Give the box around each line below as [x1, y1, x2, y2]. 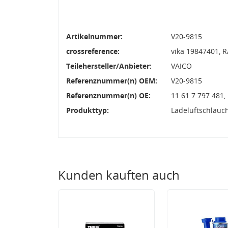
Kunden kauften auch [58, 166, 180, 183]
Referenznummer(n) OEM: [66, 75, 157, 85]
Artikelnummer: [66, 31, 123, 41]
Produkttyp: [66, 105, 109, 115]
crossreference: [66, 46, 120, 56]
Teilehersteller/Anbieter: [66, 61, 152, 71]
